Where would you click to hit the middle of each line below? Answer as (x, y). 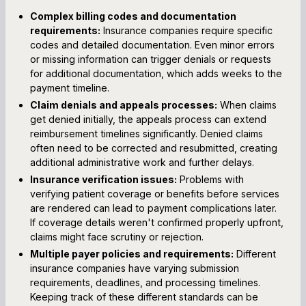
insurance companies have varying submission (135, 268)
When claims (247, 105)
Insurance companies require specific (186, 30)
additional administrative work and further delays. (142, 162)
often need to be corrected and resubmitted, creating (154, 148)
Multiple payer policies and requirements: (132, 253)
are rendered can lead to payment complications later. (153, 208)
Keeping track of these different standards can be (144, 296)
